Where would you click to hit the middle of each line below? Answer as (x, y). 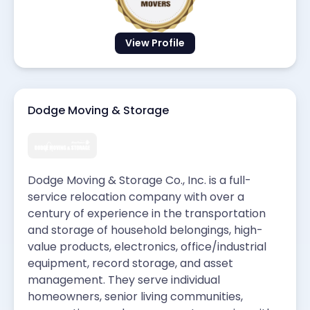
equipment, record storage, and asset (130, 263)
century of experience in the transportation (147, 213)
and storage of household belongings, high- (145, 230)
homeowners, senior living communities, (135, 296)
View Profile (155, 43)
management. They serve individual (124, 280)
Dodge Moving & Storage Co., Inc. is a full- (139, 180)
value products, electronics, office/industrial (147, 246)
